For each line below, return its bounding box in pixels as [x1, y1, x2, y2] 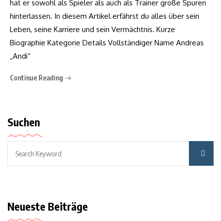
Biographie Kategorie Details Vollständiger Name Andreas [10, 37, 204, 47]
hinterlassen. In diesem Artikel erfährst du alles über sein [10, 11, 199, 21]
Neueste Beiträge [7, 199, 88, 213]
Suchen [7, 114, 40, 129]
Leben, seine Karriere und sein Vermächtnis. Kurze [10, 24, 175, 34]
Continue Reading [10, 73, 65, 82]
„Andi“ [10, 51, 31, 61]
